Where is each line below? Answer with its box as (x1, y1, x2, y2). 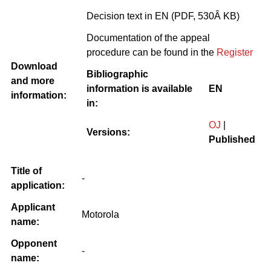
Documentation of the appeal (87, 32, 210, 43)
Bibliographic (87, 68, 148, 79)
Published (209, 134, 255, 145)
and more (11, 75, 54, 86)
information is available (87, 83, 192, 94)
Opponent (11, 238, 57, 249)
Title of (11, 165, 42, 176)
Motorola (82, 209, 119, 220)
